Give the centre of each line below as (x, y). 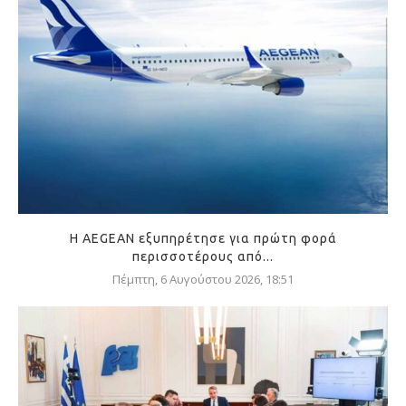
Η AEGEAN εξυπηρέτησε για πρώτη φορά (203, 239)
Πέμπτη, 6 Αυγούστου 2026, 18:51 (203, 280)
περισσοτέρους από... (203, 257)
